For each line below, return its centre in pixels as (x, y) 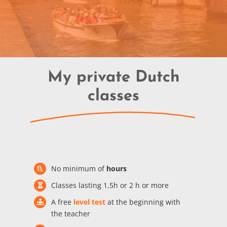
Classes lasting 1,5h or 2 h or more (110, 185)
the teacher (70, 213)
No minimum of (79, 169)
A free (62, 202)
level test (89, 202)
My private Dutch (113, 78)
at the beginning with (143, 202)
